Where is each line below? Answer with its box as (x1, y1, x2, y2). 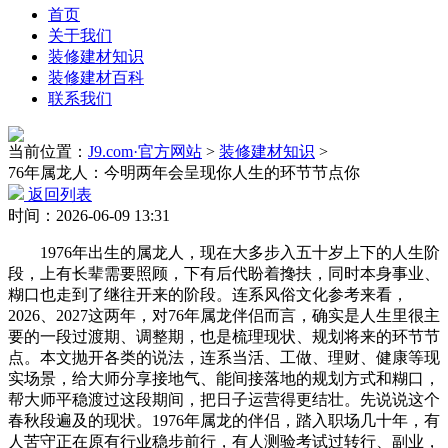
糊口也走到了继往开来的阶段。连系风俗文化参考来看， (8, 286, 408, 303)
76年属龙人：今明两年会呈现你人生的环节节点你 (8, 164, 360, 181)
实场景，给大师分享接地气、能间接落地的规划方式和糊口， (8, 370, 440, 387)
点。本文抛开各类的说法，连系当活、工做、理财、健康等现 (8, 349, 440, 366)
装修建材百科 (48, 69, 144, 86)
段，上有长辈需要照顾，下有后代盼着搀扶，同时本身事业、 (8, 265, 440, 282)
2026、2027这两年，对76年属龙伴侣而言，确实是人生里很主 (8, 307, 440, 324)
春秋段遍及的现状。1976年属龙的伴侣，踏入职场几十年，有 (8, 412, 440, 429)
